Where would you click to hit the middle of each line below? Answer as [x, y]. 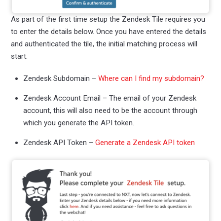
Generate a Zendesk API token [145, 143]
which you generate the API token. [78, 123]
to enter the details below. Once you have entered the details [109, 32]
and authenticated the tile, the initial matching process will [104, 44]
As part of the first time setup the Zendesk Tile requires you [108, 19]
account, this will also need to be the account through [110, 111]
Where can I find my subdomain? [151, 79]
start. [19, 56]
